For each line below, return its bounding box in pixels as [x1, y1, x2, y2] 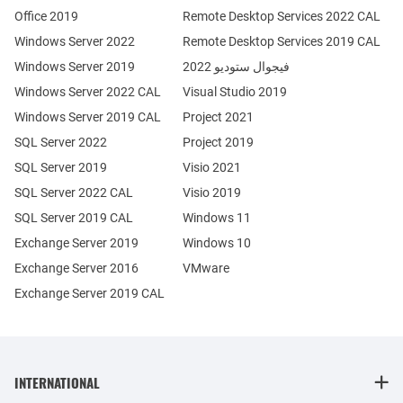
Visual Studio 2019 [182, 85, 287, 99]
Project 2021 [182, 110, 254, 124]
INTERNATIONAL [14, 372, 100, 392]
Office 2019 [14, 9, 78, 23]
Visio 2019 [182, 185, 241, 200]
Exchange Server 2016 [14, 261, 139, 275]
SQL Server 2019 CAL [14, 210, 133, 225]
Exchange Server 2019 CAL [14, 286, 165, 300]
